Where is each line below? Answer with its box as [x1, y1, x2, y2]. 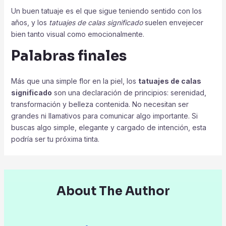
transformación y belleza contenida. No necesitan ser [11, 99, 189, 108]
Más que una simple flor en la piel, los [11, 76, 138, 85]
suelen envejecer [142, 18, 203, 27]
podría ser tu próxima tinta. [11, 134, 99, 143]
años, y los [11, 18, 49, 27]
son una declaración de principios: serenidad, [51, 88, 206, 97]
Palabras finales [11, 46, 127, 65]
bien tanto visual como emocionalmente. [11, 29, 144, 38]
